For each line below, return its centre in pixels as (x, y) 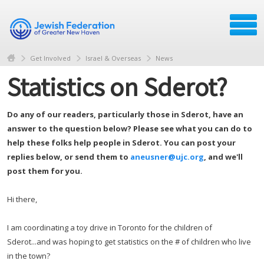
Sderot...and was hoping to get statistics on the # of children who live (129, 241)
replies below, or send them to (69, 156)
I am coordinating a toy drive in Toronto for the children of (110, 227)
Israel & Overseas (113, 58)
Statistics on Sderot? (117, 86)
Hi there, (22, 199)
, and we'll (223, 156)
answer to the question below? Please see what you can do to (130, 128)
